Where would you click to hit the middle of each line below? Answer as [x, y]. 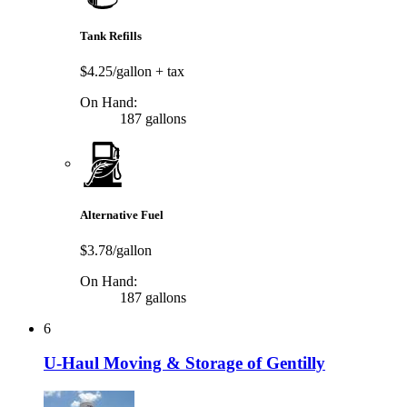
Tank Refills [111, 36]
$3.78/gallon [116, 250]
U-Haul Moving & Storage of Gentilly [184, 363]
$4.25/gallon [118, 72]
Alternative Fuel [122, 214]
